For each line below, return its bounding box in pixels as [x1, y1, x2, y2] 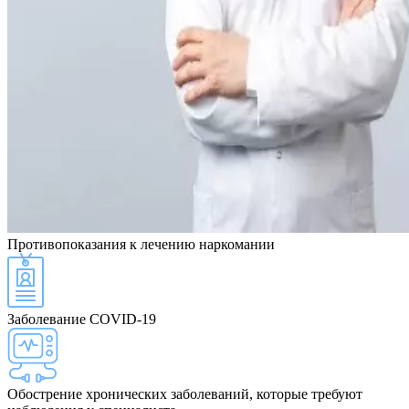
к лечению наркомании [130, 236, 275, 253]
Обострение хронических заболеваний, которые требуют [7, 386, 362, 403]
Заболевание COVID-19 [7, 311, 156, 328]
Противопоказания [7, 236, 130, 253]
